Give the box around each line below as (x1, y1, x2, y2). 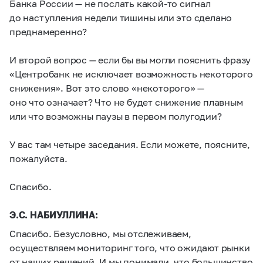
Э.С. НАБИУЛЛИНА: (9, 209, 98, 220)
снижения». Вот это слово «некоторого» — (9, 82, 205, 93)
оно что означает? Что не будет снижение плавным (9, 96, 243, 107)
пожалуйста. (9, 153, 68, 164)
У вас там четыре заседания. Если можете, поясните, (9, 139, 250, 150)
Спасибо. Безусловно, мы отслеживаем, (9, 228, 191, 239)
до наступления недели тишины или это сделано (9, 12, 232, 23)
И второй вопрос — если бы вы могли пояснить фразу (9, 54, 251, 65)
